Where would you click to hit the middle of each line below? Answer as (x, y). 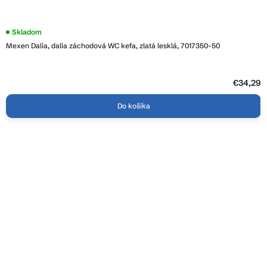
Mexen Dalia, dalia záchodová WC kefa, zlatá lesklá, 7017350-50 (113, 46)
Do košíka (133, 106)
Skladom (27, 32)
